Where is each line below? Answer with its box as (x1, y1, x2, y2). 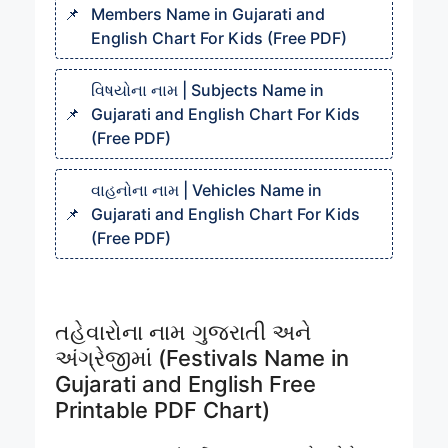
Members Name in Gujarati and (91, 4, 325, 25)
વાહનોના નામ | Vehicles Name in (91, 180, 322, 201)
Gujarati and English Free (55, 371, 316, 398)
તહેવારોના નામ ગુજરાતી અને (55, 319, 311, 346)
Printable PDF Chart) (55, 397, 270, 424)
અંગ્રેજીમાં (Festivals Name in (55, 345, 349, 372)
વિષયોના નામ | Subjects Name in (91, 80, 324, 101)
